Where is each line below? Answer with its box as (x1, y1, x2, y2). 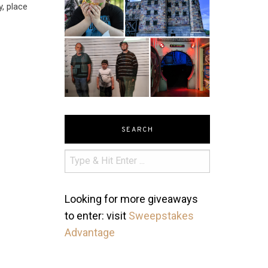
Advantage (65, 226, 115, 239)
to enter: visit (65, 209, 129, 222)
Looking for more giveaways (65, 192, 199, 205)
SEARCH (121, 125, 154, 134)
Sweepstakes (129, 209, 194, 222)
